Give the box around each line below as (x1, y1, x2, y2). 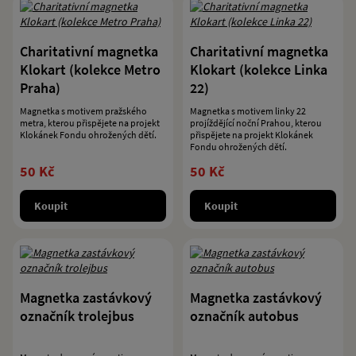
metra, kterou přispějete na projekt (20, 117, 160, 129)
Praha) (20, 79, 60, 97)
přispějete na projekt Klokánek (190, 129, 313, 141)
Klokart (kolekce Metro (20, 60, 161, 79)
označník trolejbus (20, 307, 134, 325)
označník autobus (190, 307, 299, 325)
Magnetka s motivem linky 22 (190, 105, 306, 117)
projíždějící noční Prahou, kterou (190, 117, 322, 129)
